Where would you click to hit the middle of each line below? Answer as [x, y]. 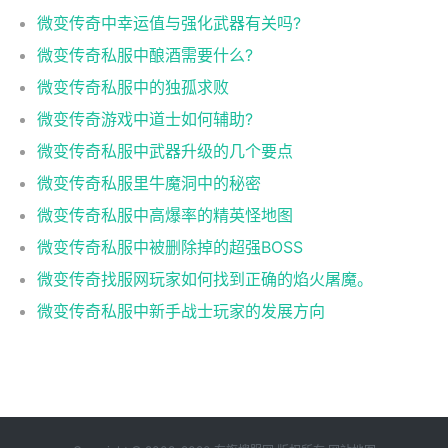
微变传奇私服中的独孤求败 [133, 86]
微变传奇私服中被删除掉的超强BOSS [170, 246]
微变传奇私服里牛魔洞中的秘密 [149, 182]
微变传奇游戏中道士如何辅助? [145, 118]
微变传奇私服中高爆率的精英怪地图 [165, 214]
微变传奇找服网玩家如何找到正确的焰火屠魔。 [205, 278]
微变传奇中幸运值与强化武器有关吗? [169, 22]
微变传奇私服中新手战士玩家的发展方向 [181, 310]
